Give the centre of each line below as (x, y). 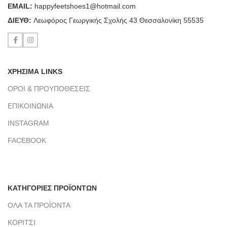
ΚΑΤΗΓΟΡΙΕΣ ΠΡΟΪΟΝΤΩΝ (52, 188)
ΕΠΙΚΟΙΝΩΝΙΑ (30, 106)
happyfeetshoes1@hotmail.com (85, 6)
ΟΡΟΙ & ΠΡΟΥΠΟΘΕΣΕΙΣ (49, 89)
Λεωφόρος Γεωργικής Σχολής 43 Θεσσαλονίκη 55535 (119, 20)
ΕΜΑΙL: (21, 6)
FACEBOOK (27, 140)
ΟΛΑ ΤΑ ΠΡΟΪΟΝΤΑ (39, 205)
